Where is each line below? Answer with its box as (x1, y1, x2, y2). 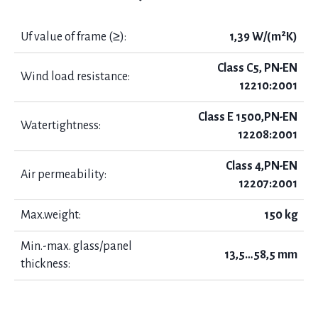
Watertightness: (21, 119, 101, 132)
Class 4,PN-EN (226, 160, 297, 172)
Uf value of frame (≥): (21, 31, 126, 43)
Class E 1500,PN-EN (198, 111, 297, 124)
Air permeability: (21, 168, 106, 181)
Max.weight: (21, 209, 81, 221)
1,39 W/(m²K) (229, 31, 297, 43)
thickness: (21, 258, 70, 270)
